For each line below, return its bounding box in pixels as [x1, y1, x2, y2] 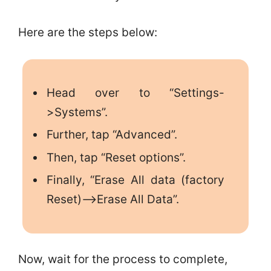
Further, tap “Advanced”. [46, 128, 177, 142]
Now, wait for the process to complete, [18, 252, 227, 266]
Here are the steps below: [18, 25, 157, 39]
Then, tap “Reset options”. [46, 150, 186, 165]
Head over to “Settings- [46, 85, 225, 100]
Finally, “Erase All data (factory [46, 172, 225, 187]
